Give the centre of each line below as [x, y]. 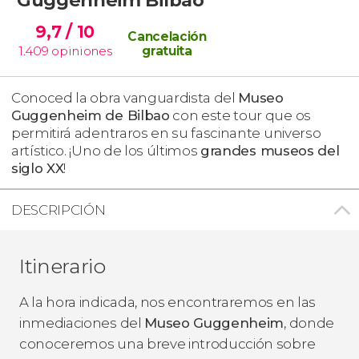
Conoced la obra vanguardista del [125, 97]
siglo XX [38, 168]
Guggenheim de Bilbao [91, 115]
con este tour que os [240, 115]
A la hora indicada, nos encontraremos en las [167, 302]
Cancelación [167, 36]
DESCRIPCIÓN [58, 210]
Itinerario [63, 266]
